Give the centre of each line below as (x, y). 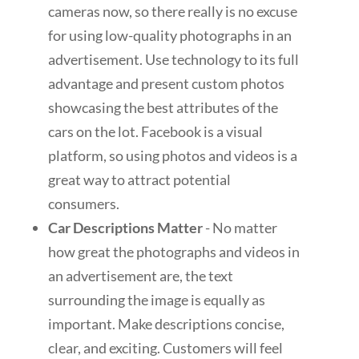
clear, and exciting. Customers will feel (165, 348)
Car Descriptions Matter (125, 228)
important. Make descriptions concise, (166, 324)
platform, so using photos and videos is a (173, 156)
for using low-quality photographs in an (170, 36)
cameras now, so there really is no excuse (173, 12)
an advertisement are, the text (141, 276)
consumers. (84, 204)
